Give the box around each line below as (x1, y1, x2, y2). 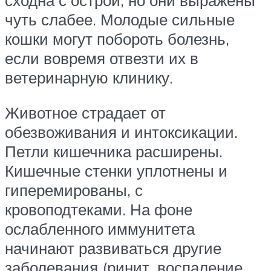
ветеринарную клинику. (5, 68, 173, 88)
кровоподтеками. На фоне (5, 199, 192, 219)
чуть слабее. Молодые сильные (5, 10, 235, 30)
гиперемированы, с (5, 180, 143, 200)
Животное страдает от (5, 102, 166, 122)
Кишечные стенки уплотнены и (5, 160, 227, 180)
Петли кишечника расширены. (5, 141, 223, 161)
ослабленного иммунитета (5, 218, 195, 238)
